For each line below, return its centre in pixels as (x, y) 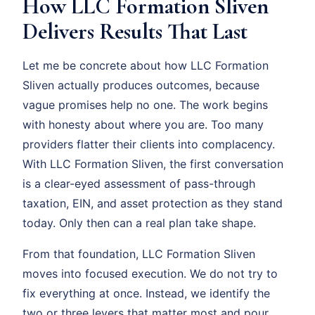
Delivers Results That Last (135, 31)
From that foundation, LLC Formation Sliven (139, 254)
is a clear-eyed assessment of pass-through (139, 184)
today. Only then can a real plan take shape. (139, 223)
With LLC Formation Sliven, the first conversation (153, 164)
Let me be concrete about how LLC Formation (146, 65)
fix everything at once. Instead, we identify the (146, 293)
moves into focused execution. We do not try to (150, 274)
